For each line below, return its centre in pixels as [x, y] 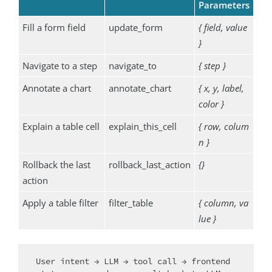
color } [211, 104]
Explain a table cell [61, 127]
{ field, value [223, 28]
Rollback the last [56, 165]
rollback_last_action [149, 165]
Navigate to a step [59, 66]
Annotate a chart [56, 88]
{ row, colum [223, 127]
